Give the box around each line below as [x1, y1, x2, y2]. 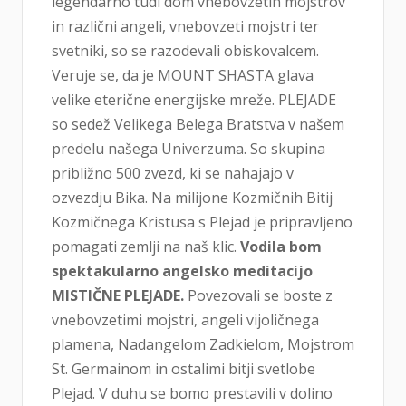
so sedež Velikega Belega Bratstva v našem [52, 114, 344, 134]
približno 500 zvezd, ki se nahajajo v [52, 163, 294, 183]
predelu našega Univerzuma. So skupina [52, 139, 325, 159]
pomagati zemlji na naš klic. [52, 237, 240, 256]
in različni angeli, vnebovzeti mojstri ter [52, 16, 319, 36]
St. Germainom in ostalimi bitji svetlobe [52, 359, 315, 379]
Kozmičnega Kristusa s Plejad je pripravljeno [52, 212, 353, 232]
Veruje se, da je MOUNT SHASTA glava [52, 65, 314, 85]
